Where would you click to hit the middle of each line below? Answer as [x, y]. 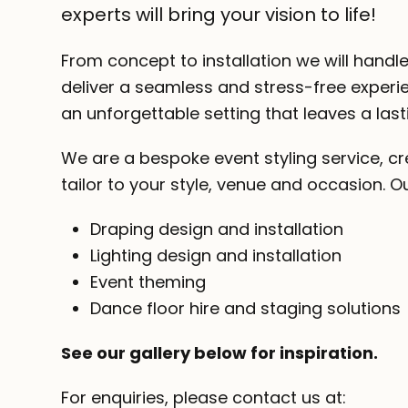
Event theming [148, 281]
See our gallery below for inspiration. [220, 352]
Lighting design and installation [216, 255]
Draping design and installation [217, 229]
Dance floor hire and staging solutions [246, 308]
